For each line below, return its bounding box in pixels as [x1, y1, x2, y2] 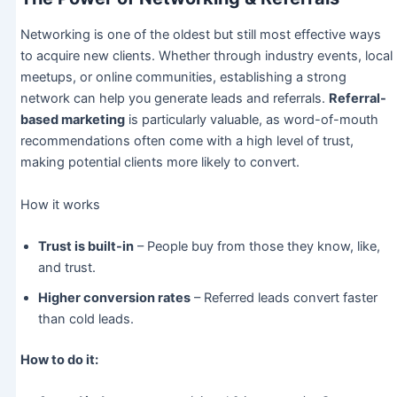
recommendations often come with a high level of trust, [19, 133, 354, 150]
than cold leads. [37, 310, 134, 327]
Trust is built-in [37, 237, 134, 254]
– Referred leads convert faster [190, 289, 378, 306]
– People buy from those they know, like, [133, 237, 380, 254]
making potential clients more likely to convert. [19, 154, 300, 171]
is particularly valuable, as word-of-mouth [124, 112, 378, 128]
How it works [19, 196, 100, 213]
